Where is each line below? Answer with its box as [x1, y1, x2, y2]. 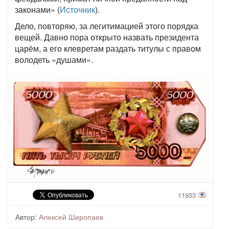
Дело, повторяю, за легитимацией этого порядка [15, 20, 198, 32]
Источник [60, 4, 95, 15]
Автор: [15, 211, 37, 222]
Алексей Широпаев [39, 211, 103, 222]
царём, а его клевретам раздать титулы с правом [15, 42, 201, 54]
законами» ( [15, 4, 60, 15]
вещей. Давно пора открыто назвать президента [15, 31, 199, 43]
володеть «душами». [15, 54, 93, 65]
